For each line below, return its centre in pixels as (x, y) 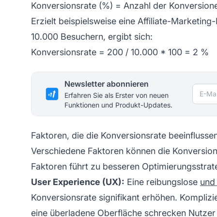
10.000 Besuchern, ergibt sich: (92, 36)
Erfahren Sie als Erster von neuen (116, 95)
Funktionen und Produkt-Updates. (118, 105)
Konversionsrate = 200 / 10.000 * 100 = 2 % (120, 52)
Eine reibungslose (162, 182)
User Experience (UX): (78, 182)
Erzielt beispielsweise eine (84, 21)
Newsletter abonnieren (107, 84)
